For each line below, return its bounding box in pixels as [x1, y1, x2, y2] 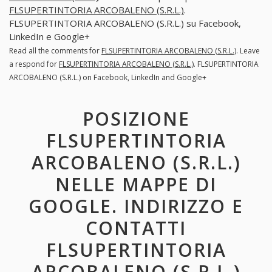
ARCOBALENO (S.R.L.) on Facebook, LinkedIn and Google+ [9, 72, 206, 83]
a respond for [9, 58, 59, 69]
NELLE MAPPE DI [55, 171, 217, 197]
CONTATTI [86, 215, 186, 240]
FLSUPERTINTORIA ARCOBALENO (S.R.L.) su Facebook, [9, 16, 241, 29]
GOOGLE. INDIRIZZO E [29, 193, 243, 219]
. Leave [236, 45, 260, 56]
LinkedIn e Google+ [9, 30, 90, 42]
